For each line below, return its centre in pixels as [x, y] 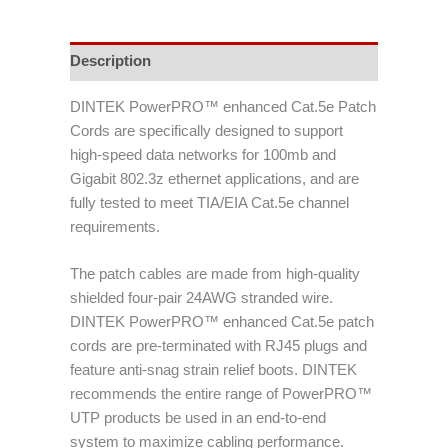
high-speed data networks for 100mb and [203, 155]
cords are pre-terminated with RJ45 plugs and [218, 346]
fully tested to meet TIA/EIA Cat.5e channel [209, 203]
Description [110, 61]
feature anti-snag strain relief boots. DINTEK [213, 370]
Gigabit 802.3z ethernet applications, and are [214, 179]
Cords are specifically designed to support [206, 131]
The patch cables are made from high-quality [215, 274]
